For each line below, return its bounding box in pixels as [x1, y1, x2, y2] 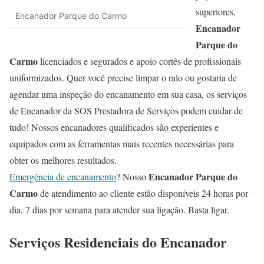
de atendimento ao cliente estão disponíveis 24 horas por [38, 187, 248, 200]
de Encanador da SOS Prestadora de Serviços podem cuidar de [9, 104, 243, 117]
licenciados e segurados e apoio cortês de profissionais [38, 55, 241, 68]
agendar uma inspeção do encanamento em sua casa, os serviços [9, 88, 247, 101]
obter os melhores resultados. [9, 154, 117, 167]
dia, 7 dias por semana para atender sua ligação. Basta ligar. [9, 203, 229, 216]
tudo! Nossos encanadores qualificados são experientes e [9, 121, 219, 134]
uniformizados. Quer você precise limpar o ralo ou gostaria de [9, 71, 237, 84]
